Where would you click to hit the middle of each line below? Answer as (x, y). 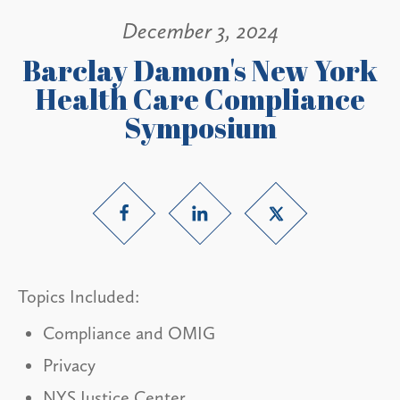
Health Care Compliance (200, 98)
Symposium (200, 127)
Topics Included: (79, 296)
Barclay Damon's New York (200, 70)
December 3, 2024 (200, 31)
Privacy (69, 365)
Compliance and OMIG (129, 333)
